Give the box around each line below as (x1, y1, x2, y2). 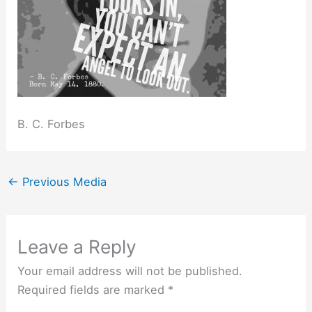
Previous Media (18, 174, 107, 189)
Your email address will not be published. (17, 264, 243, 279)
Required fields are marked (17, 283, 169, 297)
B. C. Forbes (17, 117, 86, 132)
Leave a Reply (17, 235, 137, 258)
